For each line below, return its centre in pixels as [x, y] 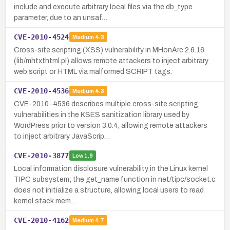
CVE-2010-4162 [42, 220]
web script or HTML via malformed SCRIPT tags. [93, 71]
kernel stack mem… [45, 201]
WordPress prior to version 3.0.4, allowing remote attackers [111, 125]
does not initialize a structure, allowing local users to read [109, 190]
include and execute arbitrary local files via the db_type [103, 7]
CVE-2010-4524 [42, 37]
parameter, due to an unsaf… [61, 17]
